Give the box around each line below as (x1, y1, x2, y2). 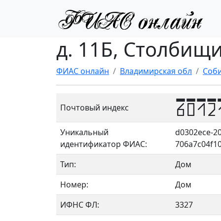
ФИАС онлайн (56, 66, 109, 76)
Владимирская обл (120, 66, 192, 76)
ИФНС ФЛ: (60, 199, 99, 210)
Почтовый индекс (60, 102, 129, 113)
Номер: (60, 179, 88, 190)
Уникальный (60, 127, 109, 138)
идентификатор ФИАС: (60, 139, 147, 149)
